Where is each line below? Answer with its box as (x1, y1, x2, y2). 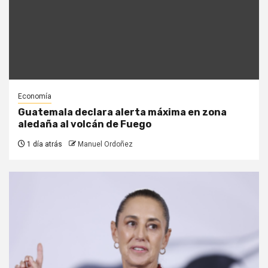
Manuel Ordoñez (78, 139, 133, 148)
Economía (18, 92, 51, 100)
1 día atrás (25, 139, 62, 148)
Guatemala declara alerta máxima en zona (18, 106, 227, 118)
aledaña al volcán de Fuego (18, 118, 153, 130)
